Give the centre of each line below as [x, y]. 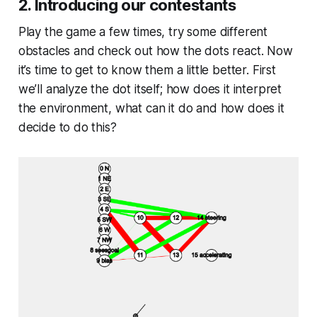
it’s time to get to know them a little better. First [147, 70]
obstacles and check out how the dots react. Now [155, 51]
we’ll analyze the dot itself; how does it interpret [150, 90]
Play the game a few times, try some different [143, 32]
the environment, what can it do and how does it [151, 109]
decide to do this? [67, 128]
